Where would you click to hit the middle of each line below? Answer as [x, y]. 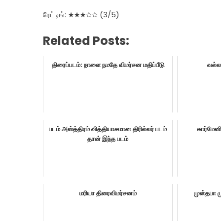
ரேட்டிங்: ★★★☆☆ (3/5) [81, 15]
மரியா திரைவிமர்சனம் [108, 193]
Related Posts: [86, 41]
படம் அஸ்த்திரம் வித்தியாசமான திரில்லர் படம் [108, 129]
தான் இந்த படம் [108, 139]
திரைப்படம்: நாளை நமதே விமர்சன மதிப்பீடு [108, 65]
